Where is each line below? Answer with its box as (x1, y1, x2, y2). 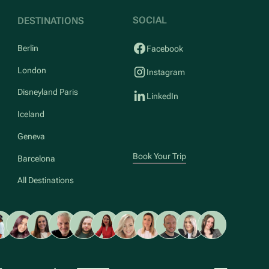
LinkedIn (147, 91, 179, 101)
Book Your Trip (132, 151, 186, 162)
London (17, 65, 47, 75)
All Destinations (17, 175, 74, 186)
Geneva (17, 131, 46, 141)
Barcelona (17, 153, 56, 163)
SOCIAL (132, 14, 167, 26)
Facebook (147, 43, 184, 53)
